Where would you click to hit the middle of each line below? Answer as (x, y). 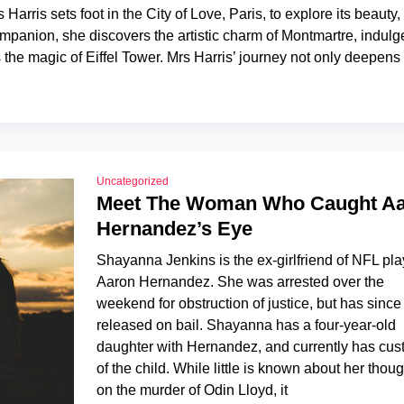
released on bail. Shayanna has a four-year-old (246, 325)
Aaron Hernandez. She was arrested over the (240, 282)
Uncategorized (132, 181)
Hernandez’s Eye (174, 229)
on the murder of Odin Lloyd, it (192, 390)
